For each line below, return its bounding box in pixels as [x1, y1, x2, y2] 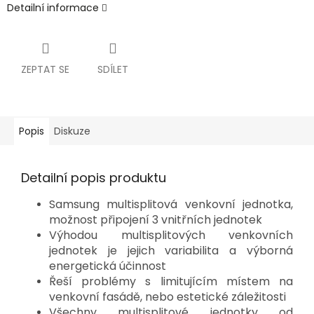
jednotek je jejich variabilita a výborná [49, 243, 293, 259]
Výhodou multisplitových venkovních [49, 227, 293, 244]
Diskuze [54, 124, 90, 139]
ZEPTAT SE [21, 62, 69, 77]
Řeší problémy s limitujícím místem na [49, 273, 293, 290]
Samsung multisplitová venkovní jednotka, [49, 196, 293, 213]
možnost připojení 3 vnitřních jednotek [49, 212, 262, 228]
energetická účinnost [49, 258, 166, 275]
